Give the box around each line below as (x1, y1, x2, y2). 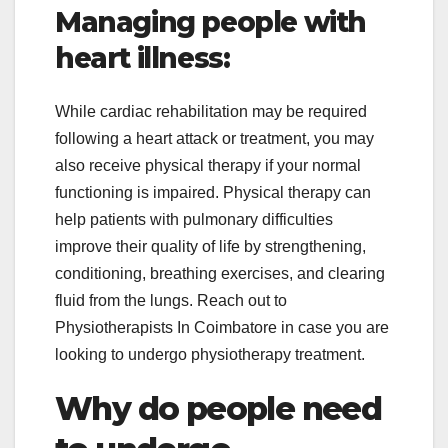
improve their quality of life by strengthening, (55, 238, 366, 256)
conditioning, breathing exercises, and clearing (55, 265, 385, 283)
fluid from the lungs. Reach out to (55, 292, 287, 310)
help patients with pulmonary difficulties (55, 211, 333, 229)
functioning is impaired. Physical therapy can (55, 184, 371, 202)
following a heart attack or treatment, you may (55, 130, 374, 148)
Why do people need (55, 389, 382, 429)
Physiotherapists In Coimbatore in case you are (55, 319, 389, 337)
